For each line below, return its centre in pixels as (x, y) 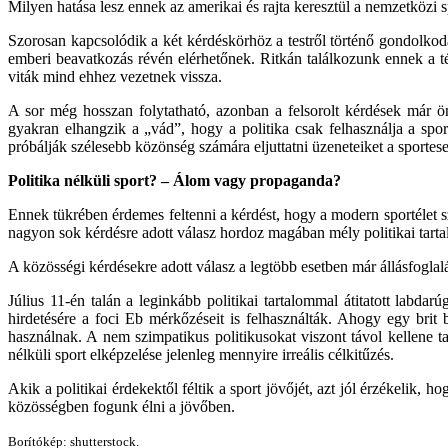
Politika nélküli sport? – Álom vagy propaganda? (174, 181)
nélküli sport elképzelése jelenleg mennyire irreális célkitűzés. (201, 355)
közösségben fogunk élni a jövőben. (121, 407)
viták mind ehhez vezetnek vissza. (115, 77)
